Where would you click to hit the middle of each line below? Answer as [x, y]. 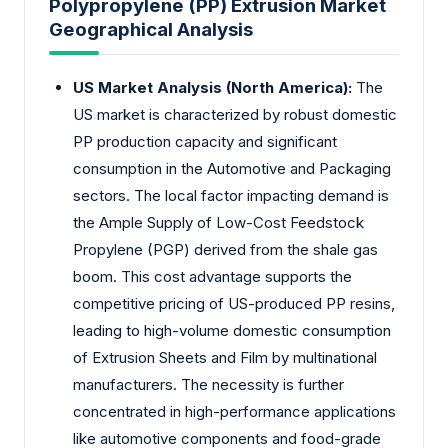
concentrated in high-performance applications [234, 411]
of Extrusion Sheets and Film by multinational [225, 357]
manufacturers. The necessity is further [208, 384]
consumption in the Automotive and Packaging [232, 168]
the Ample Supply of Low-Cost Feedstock [218, 222]
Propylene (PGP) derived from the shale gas [225, 249]
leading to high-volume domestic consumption [232, 330]
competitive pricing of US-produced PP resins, [234, 303]
